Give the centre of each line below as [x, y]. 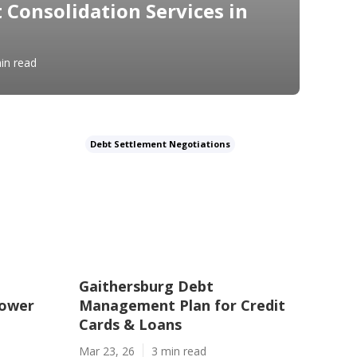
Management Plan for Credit [182, 305]
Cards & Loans [130, 324]
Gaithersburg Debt [146, 286]
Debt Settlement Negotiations [160, 144]
